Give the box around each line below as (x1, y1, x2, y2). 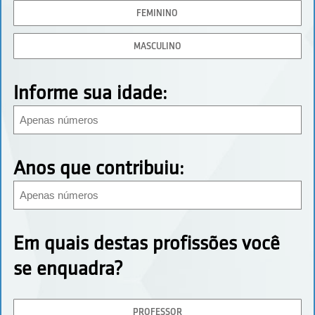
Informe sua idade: (13, 82, 167, 103)
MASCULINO (133, 41, 181, 51)
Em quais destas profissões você (13, 232, 280, 254)
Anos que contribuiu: (13, 157, 184, 179)
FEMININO (136, 8, 179, 18)
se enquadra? (13, 257, 123, 279)
